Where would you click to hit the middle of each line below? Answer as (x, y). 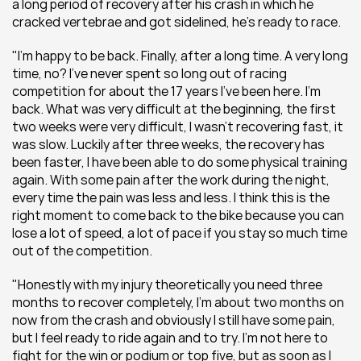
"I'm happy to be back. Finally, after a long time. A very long (180, 56)
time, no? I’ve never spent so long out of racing (149, 73)
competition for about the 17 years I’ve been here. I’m (166, 91)
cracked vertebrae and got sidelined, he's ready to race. (176, 22)
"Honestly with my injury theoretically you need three (167, 284)
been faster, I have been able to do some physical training (180, 162)
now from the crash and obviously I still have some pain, (174, 320)
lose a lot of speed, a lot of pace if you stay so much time (180, 233)
